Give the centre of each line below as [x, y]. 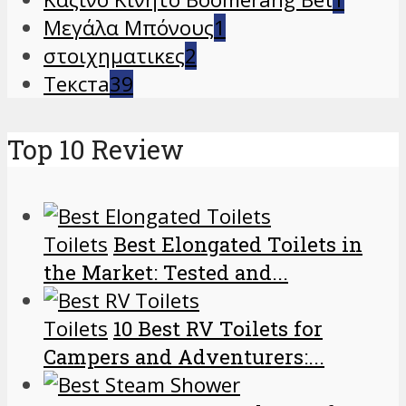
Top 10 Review [96, 150]
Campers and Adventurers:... [184, 356]
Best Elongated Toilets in [238, 244]
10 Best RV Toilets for [218, 328]
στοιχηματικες [114, 55]
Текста [77, 83]
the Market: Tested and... [166, 272]
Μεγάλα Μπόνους [129, 27]
